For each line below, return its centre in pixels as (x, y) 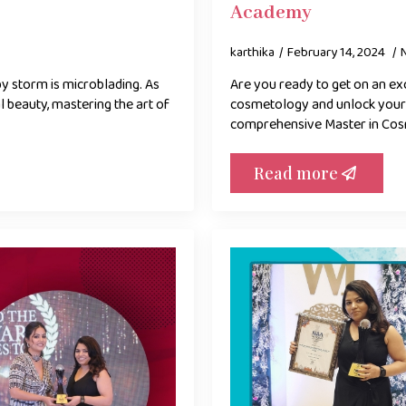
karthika (252, 53)
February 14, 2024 (338, 53)
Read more (296, 174)
